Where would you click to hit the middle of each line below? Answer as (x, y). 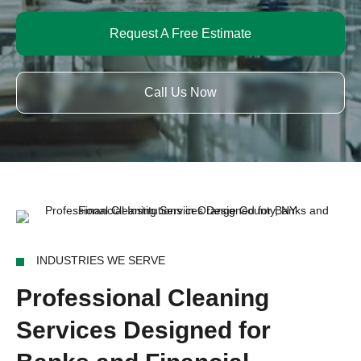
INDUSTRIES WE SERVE (101, 260)
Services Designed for (143, 330)
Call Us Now (180, 92)
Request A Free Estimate (180, 33)
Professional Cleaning (143, 298)
